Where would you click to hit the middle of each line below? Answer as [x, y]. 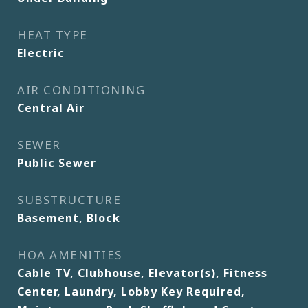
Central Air [51, 108]
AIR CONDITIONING [81, 90]
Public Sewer [57, 163]
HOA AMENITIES [70, 255]
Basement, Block [69, 218]
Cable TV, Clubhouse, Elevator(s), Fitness [142, 273]
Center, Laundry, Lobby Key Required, [131, 291]
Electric [41, 53]
